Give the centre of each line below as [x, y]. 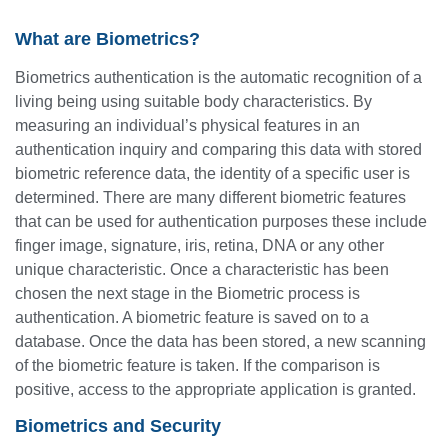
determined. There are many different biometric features [210, 197]
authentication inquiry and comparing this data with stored [218, 149]
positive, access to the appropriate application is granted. [215, 389]
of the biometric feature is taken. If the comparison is [197, 365]
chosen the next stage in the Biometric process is [187, 293]
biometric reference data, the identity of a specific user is [212, 173]
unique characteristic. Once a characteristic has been [202, 269]
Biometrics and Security [118, 425]
